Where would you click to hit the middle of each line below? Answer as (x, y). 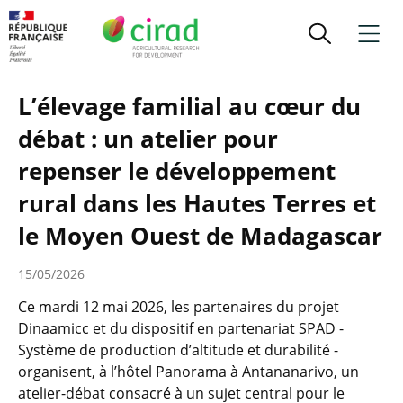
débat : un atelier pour (148, 139)
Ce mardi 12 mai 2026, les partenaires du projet (179, 307)
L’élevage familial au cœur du (189, 106)
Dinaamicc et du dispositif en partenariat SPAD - (181, 328)
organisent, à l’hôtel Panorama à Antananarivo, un (188, 372)
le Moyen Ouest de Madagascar (200, 236)
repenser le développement (177, 171)
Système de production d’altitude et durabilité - (178, 350)
